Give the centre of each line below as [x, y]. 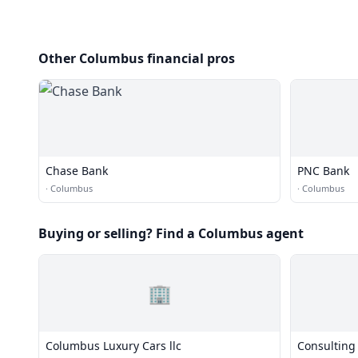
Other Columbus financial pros [137, 58]
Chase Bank [77, 171]
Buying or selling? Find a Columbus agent [171, 233]
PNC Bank [323, 171]
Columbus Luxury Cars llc [113, 346]
